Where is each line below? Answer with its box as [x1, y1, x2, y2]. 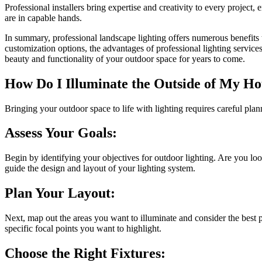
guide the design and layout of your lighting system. [5, 163, 195, 174]
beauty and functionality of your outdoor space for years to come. [5, 53, 245, 64]
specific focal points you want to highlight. [5, 223, 161, 234]
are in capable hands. [5, 12, 82, 23]
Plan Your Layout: [5, 185, 115, 201]
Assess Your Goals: [5, 125, 117, 141]
